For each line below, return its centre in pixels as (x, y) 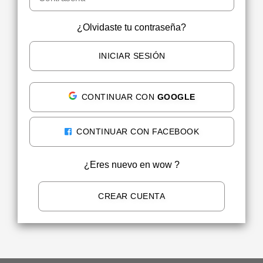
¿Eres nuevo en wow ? (131, 165)
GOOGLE (176, 97)
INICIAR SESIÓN (132, 56)
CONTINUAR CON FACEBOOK (136, 131)
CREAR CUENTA (131, 196)
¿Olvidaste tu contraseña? (131, 27)
